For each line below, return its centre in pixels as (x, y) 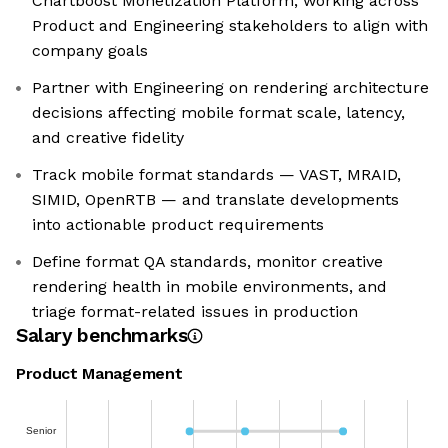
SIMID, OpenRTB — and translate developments (215, 200)
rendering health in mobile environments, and (209, 287)
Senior (41, 430)
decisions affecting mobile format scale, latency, (218, 113)
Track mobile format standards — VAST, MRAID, (216, 175)
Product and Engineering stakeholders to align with (230, 26)
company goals (90, 51)
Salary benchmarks (102, 336)
